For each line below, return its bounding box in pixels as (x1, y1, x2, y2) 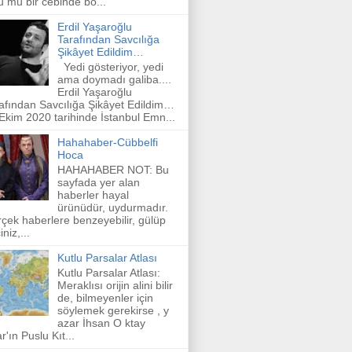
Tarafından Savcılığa (57, 33, 159, 46)
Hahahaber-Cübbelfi (57, 135, 158, 148)
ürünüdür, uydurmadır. (57, 200, 168, 214)
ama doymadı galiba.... (57, 72, 171, 86)
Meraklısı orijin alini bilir (57, 278, 173, 291)
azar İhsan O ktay (57, 316, 145, 329)
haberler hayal (57, 188, 129, 201)
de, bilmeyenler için (57, 291, 153, 304)
